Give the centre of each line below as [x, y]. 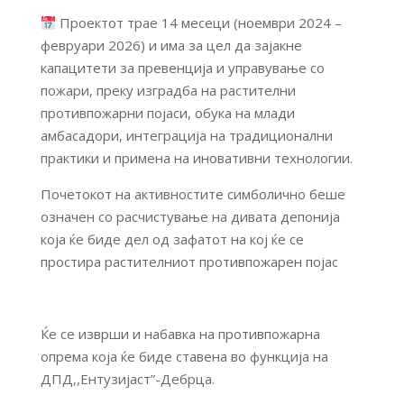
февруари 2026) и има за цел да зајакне [171, 45]
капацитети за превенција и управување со [182, 68]
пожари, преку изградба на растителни [168, 90]
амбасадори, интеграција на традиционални [186, 135]
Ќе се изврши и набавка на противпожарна [180, 334]
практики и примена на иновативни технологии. [196, 158]
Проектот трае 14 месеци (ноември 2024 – [198, 23]
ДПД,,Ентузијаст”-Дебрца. [127, 379]
